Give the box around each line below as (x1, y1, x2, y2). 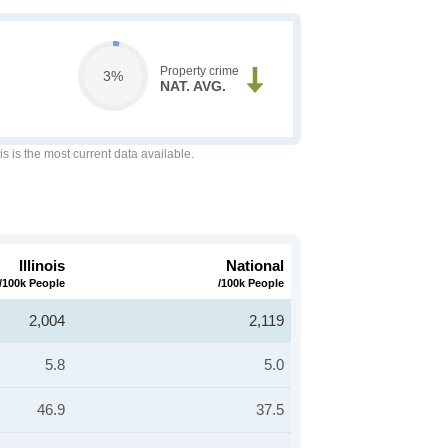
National (226, 257, 284, 274)
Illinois (19, 257, 65, 274)
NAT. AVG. (159, 78, 226, 94)
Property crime (159, 64, 239, 78)
